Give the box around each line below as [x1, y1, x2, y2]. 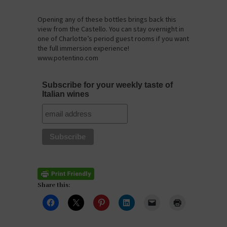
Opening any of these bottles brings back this [37, 15, 176, 24]
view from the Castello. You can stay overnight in [37, 24, 184, 34]
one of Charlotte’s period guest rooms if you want [37, 34, 189, 44]
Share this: [37, 181, 70, 189]
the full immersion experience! [37, 44, 129, 53]
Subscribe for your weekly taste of [42, 81, 173, 90]
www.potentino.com [37, 53, 98, 63]
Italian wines [42, 90, 89, 99]
